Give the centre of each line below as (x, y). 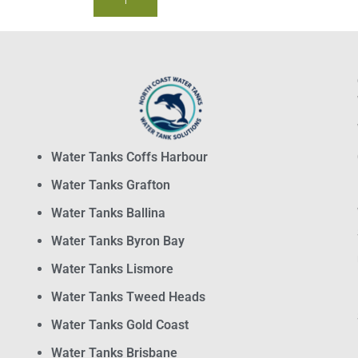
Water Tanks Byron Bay (118, 241)
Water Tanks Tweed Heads (128, 296)
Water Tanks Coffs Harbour (129, 157)
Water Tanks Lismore (112, 268)
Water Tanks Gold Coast (120, 324)
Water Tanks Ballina (108, 213)
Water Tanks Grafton (111, 185)
